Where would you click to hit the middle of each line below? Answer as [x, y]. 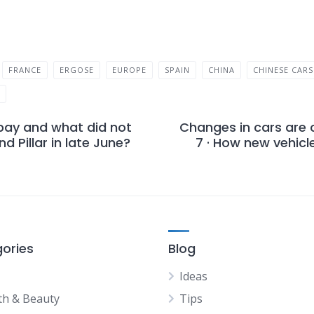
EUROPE [130, 70]
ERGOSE [77, 70]
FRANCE [25, 70]
